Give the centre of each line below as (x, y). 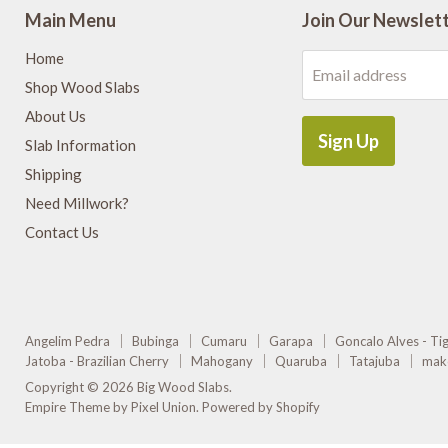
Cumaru (224, 340)
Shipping (53, 173)
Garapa (291, 340)
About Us (55, 115)
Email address (359, 74)
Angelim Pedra (67, 340)
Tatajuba (374, 360)
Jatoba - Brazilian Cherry (97, 360)
